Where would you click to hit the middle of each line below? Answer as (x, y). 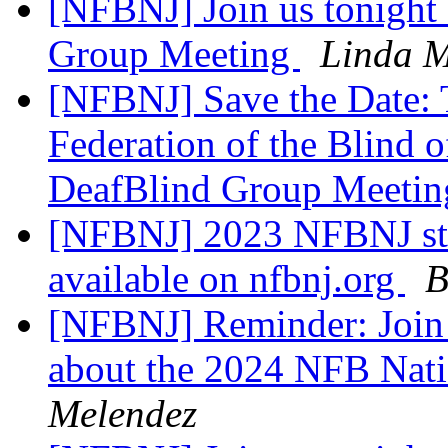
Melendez (122, 414)
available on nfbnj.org (226, 279)
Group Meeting (174, 54)
